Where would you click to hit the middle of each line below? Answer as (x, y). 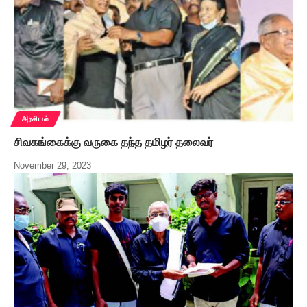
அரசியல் (36, 119)
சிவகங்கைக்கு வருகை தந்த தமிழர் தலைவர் (113, 143)
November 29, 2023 (52, 166)
